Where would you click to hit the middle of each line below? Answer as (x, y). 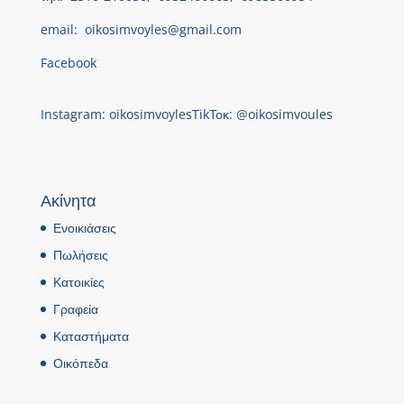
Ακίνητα (68, 200)
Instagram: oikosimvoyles (116, 114)
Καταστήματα (91, 335)
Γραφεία (75, 308)
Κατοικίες (78, 281)
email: (59, 29)
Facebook (68, 62)
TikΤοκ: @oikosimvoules (262, 114)
